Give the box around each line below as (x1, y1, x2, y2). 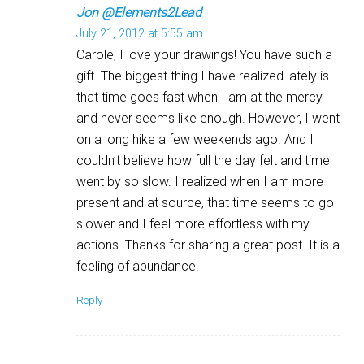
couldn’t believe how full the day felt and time (76, 152, 330, 168)
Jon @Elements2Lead (76, 4, 201, 20)
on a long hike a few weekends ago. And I (76, 131, 314, 147)
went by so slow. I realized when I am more (76, 173, 323, 189)
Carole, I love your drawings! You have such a (76, 46, 332, 63)
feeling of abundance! (76, 258, 198, 274)
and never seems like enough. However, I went (76, 110, 340, 126)
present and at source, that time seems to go (76, 194, 334, 210)
